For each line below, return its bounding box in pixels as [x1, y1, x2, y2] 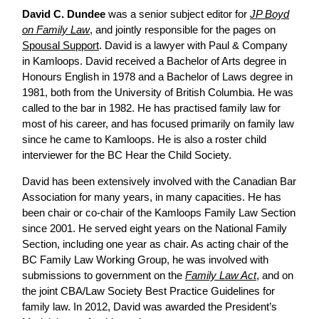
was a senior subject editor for [105, 8, 250, 21]
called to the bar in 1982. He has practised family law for [22, 102, 281, 115]
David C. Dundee [22, 8, 105, 21]
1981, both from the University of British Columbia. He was [22, 86, 293, 99]
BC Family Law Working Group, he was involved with [22, 253, 268, 266]
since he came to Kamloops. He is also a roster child [22, 133, 266, 146]
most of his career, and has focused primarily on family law [22, 117, 294, 130]
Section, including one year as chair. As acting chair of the [22, 238, 288, 251]
